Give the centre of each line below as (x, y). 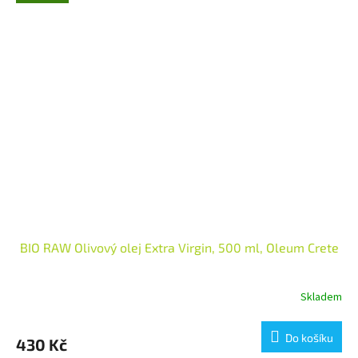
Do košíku (309, 337)
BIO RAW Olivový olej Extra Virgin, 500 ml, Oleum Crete (179, 247)
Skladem (321, 298)
